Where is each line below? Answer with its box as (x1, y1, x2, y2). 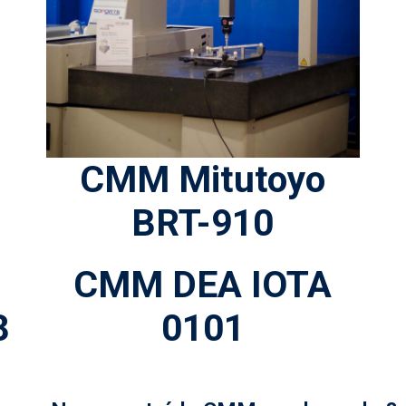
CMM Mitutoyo (80, 157, 326, 201)
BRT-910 (131, 200, 275, 245)
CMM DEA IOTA (73, 262, 333, 306)
